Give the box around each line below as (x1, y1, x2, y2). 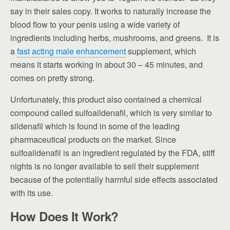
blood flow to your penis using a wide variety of (10, 18, 180, 30)
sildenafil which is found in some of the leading (10, 120, 180, 132)
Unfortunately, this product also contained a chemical (10, 93, 202, 105)
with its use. (10, 186, 53, 199)
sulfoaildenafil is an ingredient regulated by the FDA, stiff (10, 146, 215, 159)
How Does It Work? (10, 207, 119, 225)
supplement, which (126, 45, 196, 57)
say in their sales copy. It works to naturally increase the (10, 5, 211, 17)
